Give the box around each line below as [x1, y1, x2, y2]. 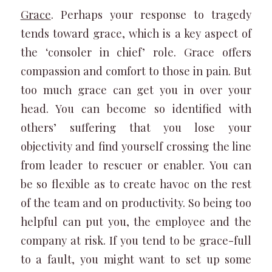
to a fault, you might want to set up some [20, 251, 252, 267]
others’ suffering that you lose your [20, 120, 252, 135]
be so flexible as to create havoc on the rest [20, 176, 252, 191]
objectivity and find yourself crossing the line [20, 138, 252, 154]
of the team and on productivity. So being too [20, 195, 252, 210]
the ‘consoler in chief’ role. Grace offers [20, 44, 252, 59]
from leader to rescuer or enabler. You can [20, 157, 252, 172]
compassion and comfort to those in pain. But [20, 63, 252, 78]
